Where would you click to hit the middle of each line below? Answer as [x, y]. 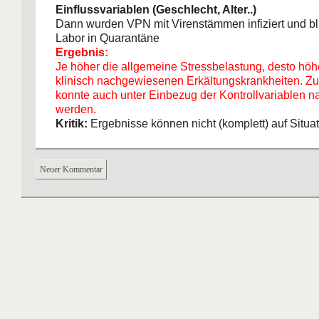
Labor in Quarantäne [108, 38]
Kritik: [72, 124]
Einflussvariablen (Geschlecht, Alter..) [156, 10]
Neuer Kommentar [71, 169]
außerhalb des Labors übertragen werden [160, 138]
